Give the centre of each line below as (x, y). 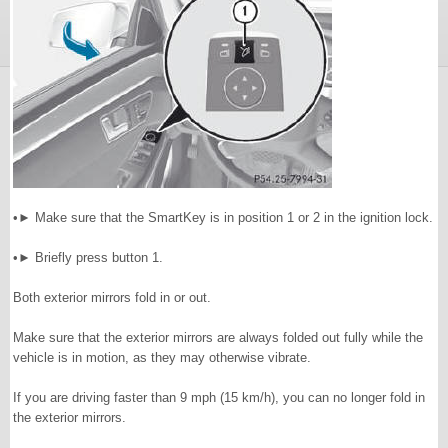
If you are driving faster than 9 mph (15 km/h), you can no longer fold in (219, 397)
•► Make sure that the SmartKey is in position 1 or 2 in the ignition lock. (223, 217)
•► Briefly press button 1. (88, 257)
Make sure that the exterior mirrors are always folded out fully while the (218, 337)
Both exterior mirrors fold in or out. (112, 297)
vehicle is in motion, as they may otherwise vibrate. (162, 357)
